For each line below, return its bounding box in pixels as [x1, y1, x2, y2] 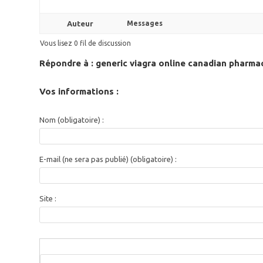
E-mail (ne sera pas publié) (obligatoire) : [39, 155, 177, 163]
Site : [39, 194, 57, 203]
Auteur [66, 19, 93, 28]
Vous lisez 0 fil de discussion [40, 39, 131, 47]
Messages [127, 19, 163, 27]
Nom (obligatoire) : [39, 116, 104, 124]
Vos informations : [39, 86, 119, 96]
